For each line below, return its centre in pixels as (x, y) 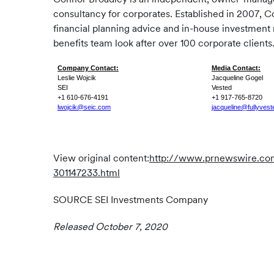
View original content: (101, 158)
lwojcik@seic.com (84, 107)
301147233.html (87, 173)
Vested (222, 87)
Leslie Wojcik (77, 78)
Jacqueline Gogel (237, 78)
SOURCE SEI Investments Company (131, 200)
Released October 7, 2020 (110, 227)
